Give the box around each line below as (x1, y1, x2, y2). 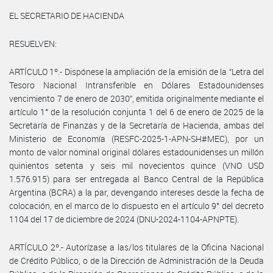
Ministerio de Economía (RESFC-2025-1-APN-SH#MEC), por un (9, 132, 264, 144)
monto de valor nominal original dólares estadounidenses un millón (9, 146, 264, 158)
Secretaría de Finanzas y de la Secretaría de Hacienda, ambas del (9, 119, 264, 131)
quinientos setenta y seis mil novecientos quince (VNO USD (9, 159, 264, 171)
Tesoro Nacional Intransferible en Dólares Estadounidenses (9, 79, 264, 91)
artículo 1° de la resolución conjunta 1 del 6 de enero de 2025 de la (9, 105, 264, 118)
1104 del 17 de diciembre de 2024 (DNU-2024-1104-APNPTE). (9, 213, 239, 225)
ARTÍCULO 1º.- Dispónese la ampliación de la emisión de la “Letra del (9, 65, 264, 77)
